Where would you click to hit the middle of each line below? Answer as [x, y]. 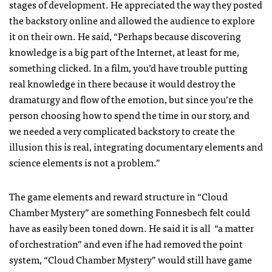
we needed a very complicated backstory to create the [122, 130]
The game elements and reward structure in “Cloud [118, 196]
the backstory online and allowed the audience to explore [132, 20]
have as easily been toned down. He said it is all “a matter [131, 227]
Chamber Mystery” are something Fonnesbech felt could [130, 212]
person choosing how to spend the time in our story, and [129, 114]
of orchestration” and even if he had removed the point [126, 243]
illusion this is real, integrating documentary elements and [136, 146]
